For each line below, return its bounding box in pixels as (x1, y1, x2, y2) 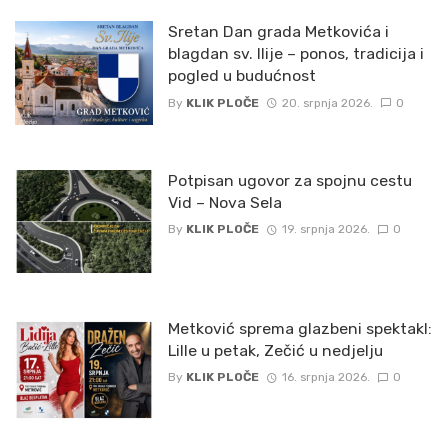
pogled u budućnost (167, 66, 316, 86)
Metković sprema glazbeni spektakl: (167, 319, 432, 339)
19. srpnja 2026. (281, 222, 370, 237)
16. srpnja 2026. (281, 370, 370, 385)
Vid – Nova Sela (167, 192, 282, 212)
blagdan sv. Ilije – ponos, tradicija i (167, 44, 424, 64)
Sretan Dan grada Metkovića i (167, 22, 389, 42)
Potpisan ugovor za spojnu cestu (167, 170, 412, 190)
